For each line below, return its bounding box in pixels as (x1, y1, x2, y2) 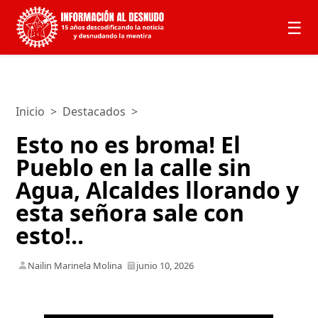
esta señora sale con (16, 197, 245, 228)
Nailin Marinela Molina (26, 258, 125, 272)
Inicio (16, 104, 45, 119)
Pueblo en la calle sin (16, 151, 252, 182)
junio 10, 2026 (136, 258, 194, 272)
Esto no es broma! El (16, 128, 241, 160)
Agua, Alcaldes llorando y (16, 174, 300, 205)
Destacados (62, 104, 126, 119)
